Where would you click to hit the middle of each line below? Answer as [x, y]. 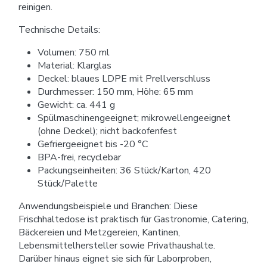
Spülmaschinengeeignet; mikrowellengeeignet [134, 118]
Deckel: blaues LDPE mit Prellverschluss [124, 78]
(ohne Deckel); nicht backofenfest [107, 131]
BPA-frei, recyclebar [79, 157]
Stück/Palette [68, 183]
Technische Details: [59, 30]
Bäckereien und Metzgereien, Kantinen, [99, 232]
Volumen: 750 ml [74, 52]
